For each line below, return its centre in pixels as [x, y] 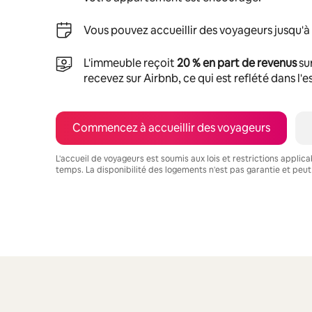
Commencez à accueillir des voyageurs [171, 127]
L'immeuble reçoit [130, 63]
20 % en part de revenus [237, 63]
